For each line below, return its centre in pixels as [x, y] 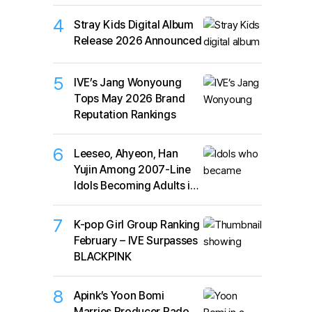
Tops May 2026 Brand [130, 99]
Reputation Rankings [125, 115]
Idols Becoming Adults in [135, 186]
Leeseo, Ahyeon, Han [126, 154]
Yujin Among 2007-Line [132, 170]
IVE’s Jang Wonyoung [128, 83]
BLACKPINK [103, 257]
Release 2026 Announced [138, 40]
